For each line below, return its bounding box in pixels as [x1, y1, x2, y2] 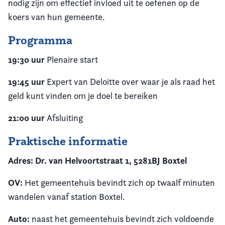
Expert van [47, 76, 88, 87]
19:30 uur [8, 54, 47, 65]
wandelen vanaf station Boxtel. [8, 191, 125, 202]
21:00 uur [8, 112, 45, 124]
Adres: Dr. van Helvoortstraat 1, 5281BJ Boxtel [8, 155, 187, 166]
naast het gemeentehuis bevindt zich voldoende [30, 213, 214, 224]
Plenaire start [47, 54, 98, 65]
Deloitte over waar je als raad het [90, 76, 215, 87]
